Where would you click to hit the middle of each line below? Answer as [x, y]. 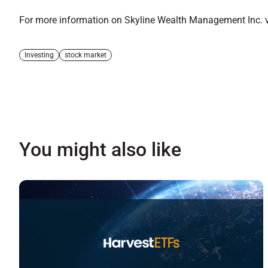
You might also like [100, 149]
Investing [39, 55]
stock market [86, 55]
